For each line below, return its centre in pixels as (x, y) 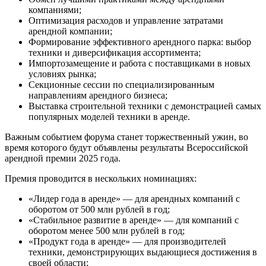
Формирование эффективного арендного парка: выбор (140, 42)
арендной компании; (70, 31)
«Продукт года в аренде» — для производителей (127, 241)
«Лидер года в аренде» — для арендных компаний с (134, 198)
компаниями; (55, 9)
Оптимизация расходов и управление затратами (126, 20)
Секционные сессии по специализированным (121, 84)
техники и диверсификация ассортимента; (115, 52)
